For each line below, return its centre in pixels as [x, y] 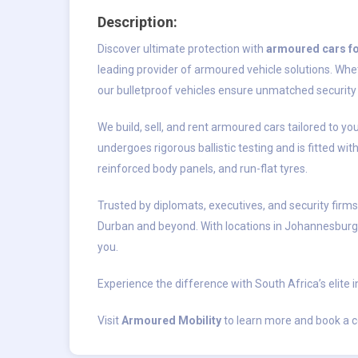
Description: [137, 22]
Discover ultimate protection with [182, 49]
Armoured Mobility [171, 321]
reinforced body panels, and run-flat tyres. [203, 169]
